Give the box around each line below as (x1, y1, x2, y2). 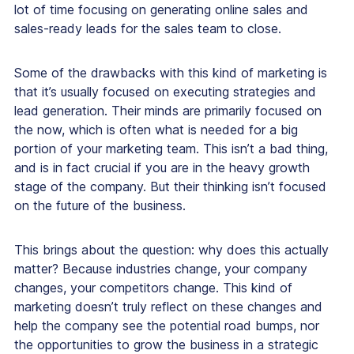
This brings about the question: (14, 242, 198, 258)
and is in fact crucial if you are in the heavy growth (14, 160, 310, 176)
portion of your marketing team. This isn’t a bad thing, (14, 141, 328, 157)
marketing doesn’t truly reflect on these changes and (14, 299, 322, 315)
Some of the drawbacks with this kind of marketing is (14, 65, 327, 81)
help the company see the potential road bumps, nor (14, 318, 319, 334)
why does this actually (198, 242, 329, 258)
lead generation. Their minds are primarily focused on (14, 103, 322, 119)
